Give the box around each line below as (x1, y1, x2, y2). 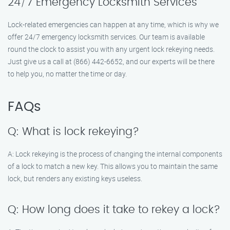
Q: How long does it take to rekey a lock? (8, 204, 220, 215)
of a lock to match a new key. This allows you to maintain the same (8, 161, 218, 171)
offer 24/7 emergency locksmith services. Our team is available (8, 32, 205, 42)
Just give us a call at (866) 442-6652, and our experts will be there (8, 56, 215, 66)
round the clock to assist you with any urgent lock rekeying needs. (8, 44, 215, 54)
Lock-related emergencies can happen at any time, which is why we (8, 20, 219, 29)
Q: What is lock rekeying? (8, 126, 139, 137)
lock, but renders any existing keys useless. (8, 174, 142, 183)
